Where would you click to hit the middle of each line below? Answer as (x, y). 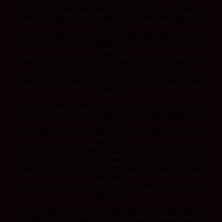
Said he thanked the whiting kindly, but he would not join (111, 150)
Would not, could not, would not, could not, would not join (111, 168)
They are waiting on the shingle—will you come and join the (111, 44)
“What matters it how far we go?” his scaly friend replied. (111, 212)
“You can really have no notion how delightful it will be (111, 106)
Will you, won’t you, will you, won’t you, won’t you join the (111, 80)
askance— (111, 141)
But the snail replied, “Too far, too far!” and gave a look (111, 132)
